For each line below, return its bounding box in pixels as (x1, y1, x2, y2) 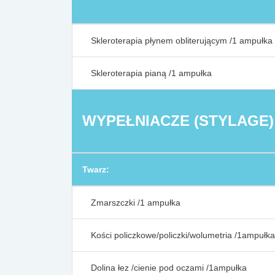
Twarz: (82, 165, 109, 174)
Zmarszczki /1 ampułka (91, 198, 180, 207)
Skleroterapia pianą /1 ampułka (91, 68, 212, 78)
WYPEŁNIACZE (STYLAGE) (82, 112, 274, 129)
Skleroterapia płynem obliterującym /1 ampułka (91, 36, 273, 45)
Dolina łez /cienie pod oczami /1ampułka (91, 263, 247, 273)
